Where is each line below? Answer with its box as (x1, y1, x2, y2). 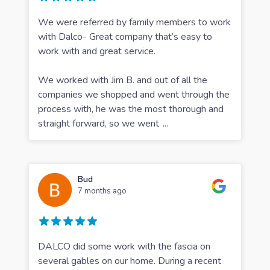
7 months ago (78, 185, 127, 196)
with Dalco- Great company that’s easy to (38, 30, 212, 43)
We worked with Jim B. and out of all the (38, 73, 207, 87)
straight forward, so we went (38, 116, 159, 130)
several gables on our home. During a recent (38, 254, 221, 268)
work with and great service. (38, 44, 155, 58)
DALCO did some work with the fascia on (38, 239, 210, 253)
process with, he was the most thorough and (38, 102, 224, 116)
